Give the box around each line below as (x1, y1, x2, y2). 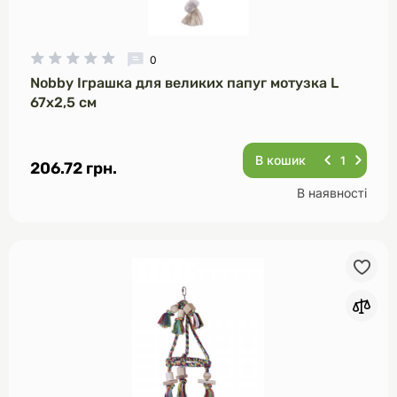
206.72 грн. (30, 159, 117, 178)
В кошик (255, 152, 306, 167)
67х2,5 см (30, 94, 97, 111)
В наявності (297, 185, 367, 200)
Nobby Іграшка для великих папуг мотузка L (30, 74, 339, 91)
